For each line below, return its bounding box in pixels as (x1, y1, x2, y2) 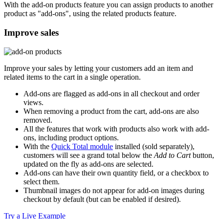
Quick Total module (51, 142, 113, 151)
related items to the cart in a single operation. (4, 72, 141, 81)
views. (23, 98, 44, 107)
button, (191, 151, 214, 159)
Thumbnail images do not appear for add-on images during (23, 186, 204, 195)
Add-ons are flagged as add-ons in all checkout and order (23, 89, 199, 98)
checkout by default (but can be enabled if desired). (23, 195, 181, 203)
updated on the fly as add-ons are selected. (23, 159, 153, 168)
